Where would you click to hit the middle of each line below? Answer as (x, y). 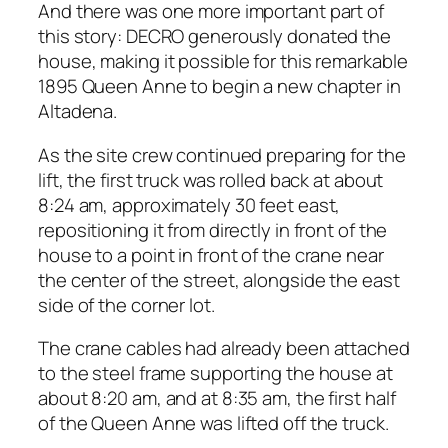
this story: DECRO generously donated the (214, 36)
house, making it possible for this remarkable (223, 61)
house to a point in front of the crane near (211, 254)
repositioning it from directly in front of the (213, 229)
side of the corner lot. (126, 304)
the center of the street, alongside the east (219, 279)
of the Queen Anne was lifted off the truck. (213, 423)
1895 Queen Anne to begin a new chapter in (219, 86)
